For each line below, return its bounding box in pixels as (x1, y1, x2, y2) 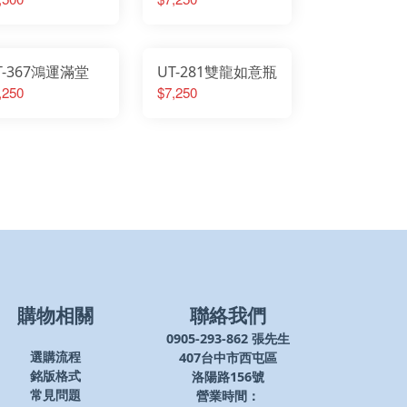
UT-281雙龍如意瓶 (156, 61, 277, 82)
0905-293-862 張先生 (166, 329, 290, 347)
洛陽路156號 (192, 367, 264, 385)
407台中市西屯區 (179, 348, 277, 366)
